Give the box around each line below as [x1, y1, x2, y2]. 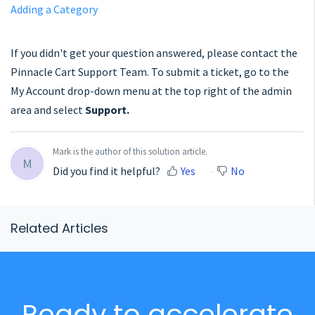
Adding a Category [11, 1, 98, 16]
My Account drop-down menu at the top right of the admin [11, 83, 292, 98]
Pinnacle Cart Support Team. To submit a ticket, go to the [11, 64, 289, 79]
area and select [11, 102, 83, 117]
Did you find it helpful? [53, 163, 160, 178]
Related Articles [11, 219, 108, 237]
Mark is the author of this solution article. [53, 145, 207, 157]
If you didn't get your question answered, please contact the [11, 45, 297, 60]
